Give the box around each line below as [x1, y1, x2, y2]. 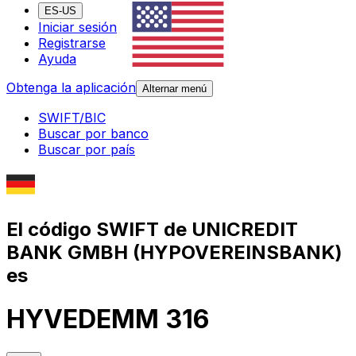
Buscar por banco [38, 126, 149, 142]
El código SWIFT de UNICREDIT [6, 217, 298, 241]
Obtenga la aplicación [6, 79, 136, 96]
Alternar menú [142, 83, 207, 95]
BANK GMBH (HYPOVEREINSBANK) [6, 240, 342, 264]
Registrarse [38, 35, 106, 52]
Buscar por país [38, 141, 135, 158]
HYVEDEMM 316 [6, 304, 209, 335]
